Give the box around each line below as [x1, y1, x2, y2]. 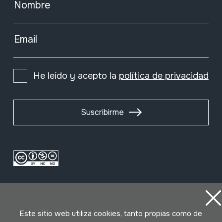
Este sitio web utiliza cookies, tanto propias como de [19, 209, 202, 219]
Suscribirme [80, 107, 124, 117]
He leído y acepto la [33, 70, 119, 81]
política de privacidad [118, 70, 209, 81]
